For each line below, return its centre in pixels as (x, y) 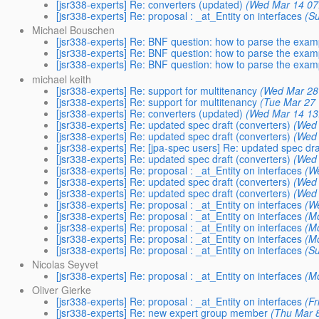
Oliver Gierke (61, 289)
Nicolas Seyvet (65, 264)
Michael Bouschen (73, 30)
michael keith (61, 79)
